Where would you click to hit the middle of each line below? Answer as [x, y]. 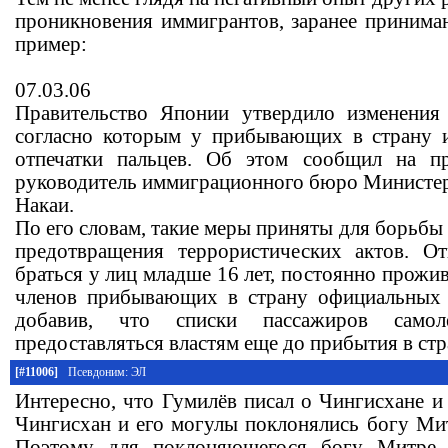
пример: [51, 43]
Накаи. [44, 204]
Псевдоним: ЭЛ [107, 371]
